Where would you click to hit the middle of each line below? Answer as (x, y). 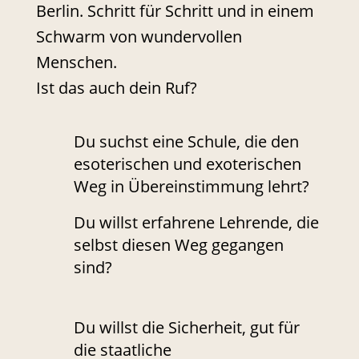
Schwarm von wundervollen (139, 37)
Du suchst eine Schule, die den (186, 142)
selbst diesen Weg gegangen (178, 245)
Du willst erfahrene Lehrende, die (196, 223)
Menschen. (76, 63)
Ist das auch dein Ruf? (116, 88)
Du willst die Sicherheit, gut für (186, 328)
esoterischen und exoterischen (187, 164)
